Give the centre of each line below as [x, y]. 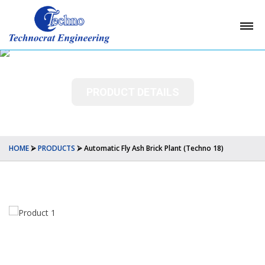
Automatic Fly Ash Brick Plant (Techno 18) [154, 148]
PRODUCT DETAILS [132, 92]
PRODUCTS [56, 148]
